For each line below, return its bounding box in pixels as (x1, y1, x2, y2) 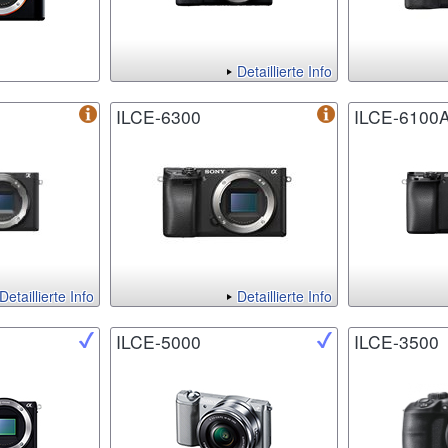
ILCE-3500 (354, 329, 439, 355)
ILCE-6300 (116, 104, 201, 130)
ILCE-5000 (116, 329, 201, 355)
